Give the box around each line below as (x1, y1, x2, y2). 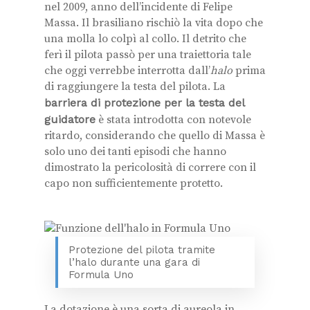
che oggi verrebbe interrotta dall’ (44, 63, 210, 77)
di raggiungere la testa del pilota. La (44, 79, 226, 93)
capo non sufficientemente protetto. (44, 176, 223, 190)
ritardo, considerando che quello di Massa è (44, 128, 265, 143)
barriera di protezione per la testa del (44, 95, 244, 109)
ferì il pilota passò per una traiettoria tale (44, 47, 251, 62)
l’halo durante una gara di (69, 255, 200, 268)
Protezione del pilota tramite (69, 243, 215, 256)
